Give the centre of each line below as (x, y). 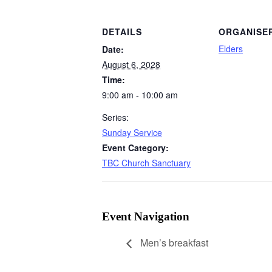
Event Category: (135, 147)
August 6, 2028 (131, 64)
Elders (231, 48)
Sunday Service (132, 132)
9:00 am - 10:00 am (140, 94)
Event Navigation (146, 216)
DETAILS (122, 31)
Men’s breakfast (173, 243)
